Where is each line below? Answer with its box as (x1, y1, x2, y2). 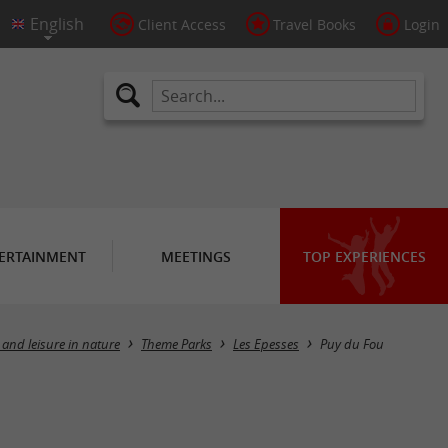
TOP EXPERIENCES (302, 246, 426, 266)
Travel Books (273, 15, 357, 34)
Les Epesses (233, 336, 299, 353)
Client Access (137, 15, 226, 34)
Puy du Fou (320, 336, 384, 353)
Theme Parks (141, 336, 212, 353)
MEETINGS (161, 246, 231, 266)
